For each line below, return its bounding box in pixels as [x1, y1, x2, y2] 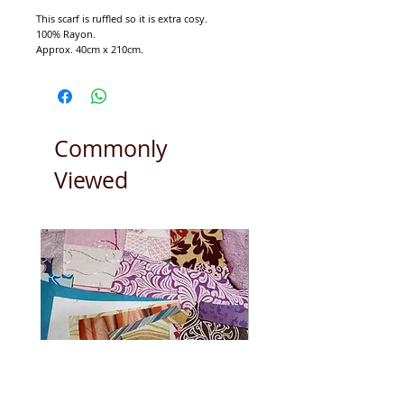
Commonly [54, 133, 168, 163]
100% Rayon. [36, 26, 96, 41]
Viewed [54, 164, 128, 195]
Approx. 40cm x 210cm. [36, 41, 143, 56]
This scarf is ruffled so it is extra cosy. [36, 11, 207, 25]
